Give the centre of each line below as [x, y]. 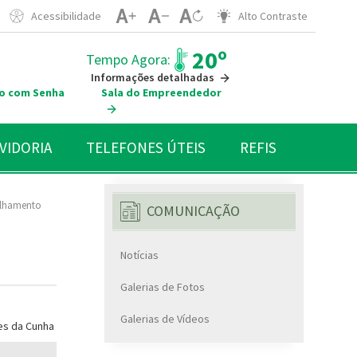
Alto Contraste [273, 16]
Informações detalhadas [153, 77]
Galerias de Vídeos [165, 318]
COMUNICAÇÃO [193, 211]
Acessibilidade [66, 16]
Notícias [139, 255]
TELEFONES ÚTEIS [146, 147]
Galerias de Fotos [163, 286]
